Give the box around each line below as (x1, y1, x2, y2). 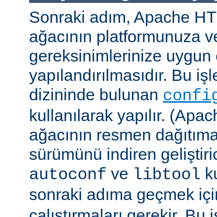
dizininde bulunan (29, 85, 163, 104)
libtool (133, 166, 201, 185)
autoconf (29, 166, 107, 185)
